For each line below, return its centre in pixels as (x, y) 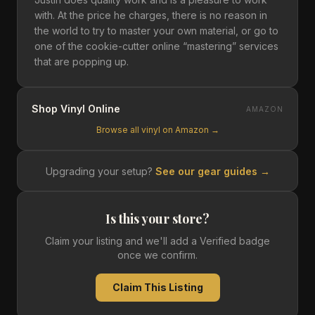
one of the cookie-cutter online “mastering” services (156, 46)
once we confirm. (157, 255)
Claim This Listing (157, 287)
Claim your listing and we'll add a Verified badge (157, 241)
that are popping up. (82, 62)
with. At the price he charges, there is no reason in (151, 15)
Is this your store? (157, 219)
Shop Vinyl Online (76, 109)
